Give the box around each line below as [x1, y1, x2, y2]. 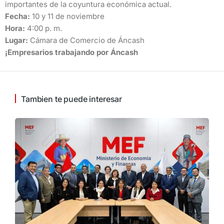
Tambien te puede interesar [21, 94, 122, 104]
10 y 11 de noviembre [30, 11, 104, 21]
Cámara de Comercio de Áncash [28, 35, 144, 45]
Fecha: [5, 11, 30, 21]
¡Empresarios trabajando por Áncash [5, 47, 138, 57]
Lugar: [5, 35, 28, 45]
